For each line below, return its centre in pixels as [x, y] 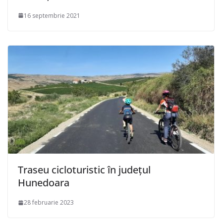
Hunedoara [44, 183]
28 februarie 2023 [49, 203]
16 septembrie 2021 [52, 15]
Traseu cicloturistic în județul [84, 170]
